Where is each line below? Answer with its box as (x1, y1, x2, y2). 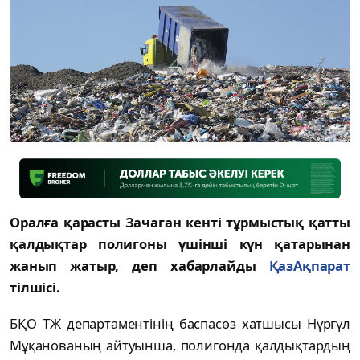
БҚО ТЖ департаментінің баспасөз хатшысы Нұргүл (10, 313, 350, 333)
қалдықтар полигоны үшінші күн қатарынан (10, 234, 350, 253)
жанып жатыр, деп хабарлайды (10, 256, 269, 275)
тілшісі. (10, 277, 60, 297)
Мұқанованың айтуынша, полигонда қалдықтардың (10, 335, 350, 354)
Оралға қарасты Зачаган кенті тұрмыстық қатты (10, 212, 350, 231)
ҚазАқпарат (268, 256, 350, 275)
